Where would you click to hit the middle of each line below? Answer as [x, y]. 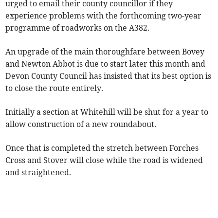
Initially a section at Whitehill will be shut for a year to [107, 112]
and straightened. [38, 173]
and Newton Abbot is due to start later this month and [106, 64]
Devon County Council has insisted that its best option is [109, 76]
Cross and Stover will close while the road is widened [104, 160]
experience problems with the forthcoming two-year [104, 16]
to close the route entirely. [54, 88]
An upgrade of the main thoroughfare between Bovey [105, 52]
